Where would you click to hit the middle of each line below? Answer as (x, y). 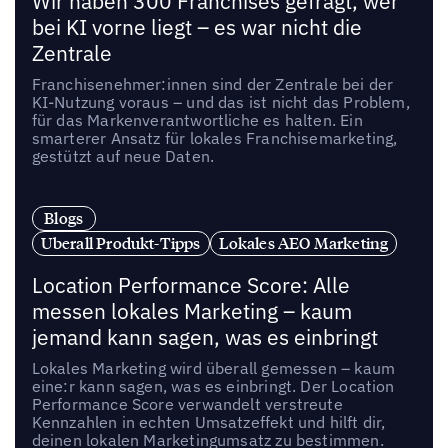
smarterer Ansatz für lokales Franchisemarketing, (214, 138)
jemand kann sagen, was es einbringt (204, 337)
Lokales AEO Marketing (303, 243)
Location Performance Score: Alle (190, 285)
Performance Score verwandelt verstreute (187, 403)
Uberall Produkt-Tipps (120, 243)
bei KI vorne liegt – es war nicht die (196, 28)
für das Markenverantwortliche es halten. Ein (197, 120)
